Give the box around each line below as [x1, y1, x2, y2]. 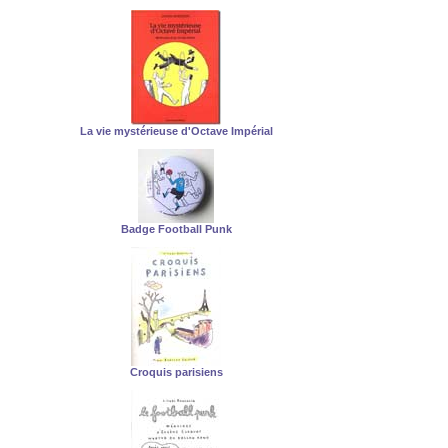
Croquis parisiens [129, 366, 223, 378]
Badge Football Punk [120, 223, 232, 235]
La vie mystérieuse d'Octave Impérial [79, 125, 273, 137]
